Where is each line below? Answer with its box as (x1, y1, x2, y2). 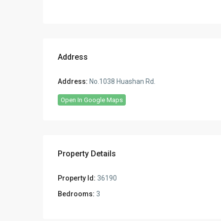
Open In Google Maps (61, 96, 123, 104)
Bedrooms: (58, 189, 95, 198)
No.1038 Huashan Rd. (88, 77, 155, 85)
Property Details (58, 148, 116, 158)
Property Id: (58, 174, 96, 182)
